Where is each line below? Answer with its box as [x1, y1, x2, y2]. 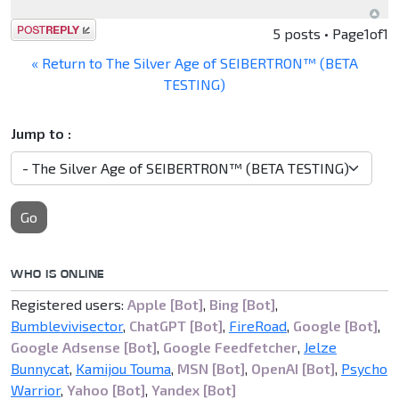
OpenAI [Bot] [251, 360, 335, 378]
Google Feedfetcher [163, 338, 297, 356]
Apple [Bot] [127, 296, 203, 313]
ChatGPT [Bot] [129, 317, 223, 335]
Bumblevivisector [11, 317, 123, 335]
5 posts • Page [273, 25, 364, 43]
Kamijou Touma [76, 360, 171, 378]
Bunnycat [11, 360, 69, 378]
